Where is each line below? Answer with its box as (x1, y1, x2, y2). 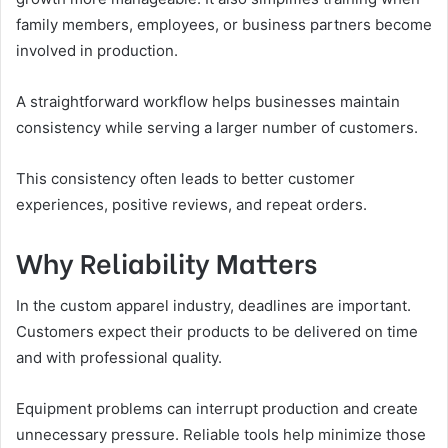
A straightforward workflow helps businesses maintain (16, 91, 400, 111)
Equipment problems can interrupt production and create (16, 399, 418, 418)
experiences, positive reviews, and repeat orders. (16, 194, 367, 214)
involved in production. (16, 40, 178, 60)
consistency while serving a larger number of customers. (16, 117, 418, 137)
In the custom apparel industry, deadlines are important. (16, 296, 411, 315)
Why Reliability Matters (16, 241, 317, 281)
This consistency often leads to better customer (16, 168, 355, 188)
